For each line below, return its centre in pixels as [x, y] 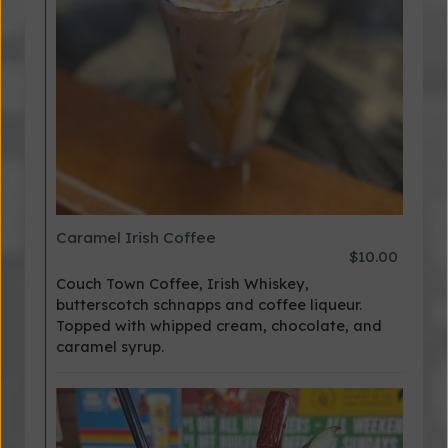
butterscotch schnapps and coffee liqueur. [209, 304]
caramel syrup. [110, 346]
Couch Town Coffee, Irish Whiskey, [182, 283]
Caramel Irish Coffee [136, 237]
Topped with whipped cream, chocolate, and [219, 325]
